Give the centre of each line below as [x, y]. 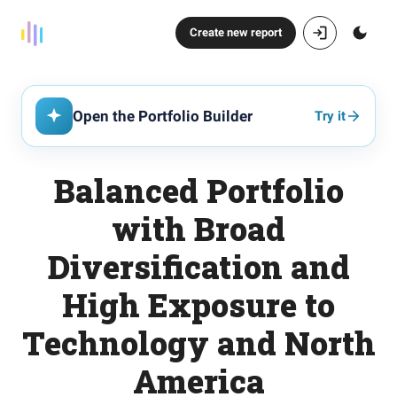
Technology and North [198, 343]
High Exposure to [198, 305]
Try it [330, 116]
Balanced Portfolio [198, 191]
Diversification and [198, 267]
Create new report [236, 32]
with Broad [198, 229]
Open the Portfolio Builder [163, 116]
